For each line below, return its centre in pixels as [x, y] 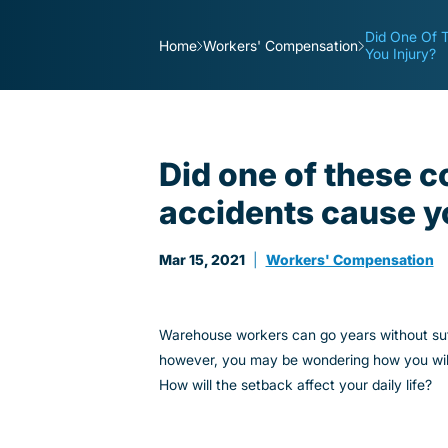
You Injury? [400, 54]
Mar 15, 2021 [202, 260]
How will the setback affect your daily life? [296, 384]
